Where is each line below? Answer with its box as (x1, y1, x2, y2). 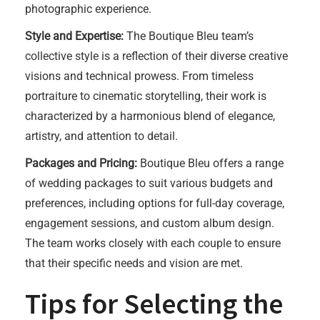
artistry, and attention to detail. (25, 129, 178, 143)
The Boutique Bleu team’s (124, 29, 254, 43)
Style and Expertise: (25, 29, 124, 43)
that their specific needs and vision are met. (25, 256, 243, 270)
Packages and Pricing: (25, 156, 137, 170)
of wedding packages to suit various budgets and (25, 176, 273, 190)
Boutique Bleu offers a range (137, 156, 284, 170)
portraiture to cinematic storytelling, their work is (25, 89, 266, 103)
